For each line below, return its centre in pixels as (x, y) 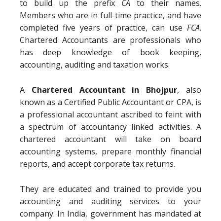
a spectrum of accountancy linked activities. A (110, 127)
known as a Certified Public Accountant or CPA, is (110, 102)
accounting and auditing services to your (110, 201)
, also (189, 90)
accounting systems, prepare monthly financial (110, 151)
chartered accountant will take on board (110, 139)
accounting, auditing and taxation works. (95, 65)
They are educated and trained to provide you (110, 189)
